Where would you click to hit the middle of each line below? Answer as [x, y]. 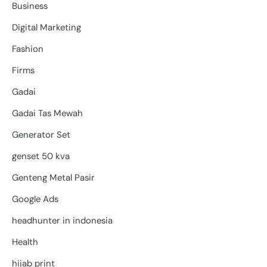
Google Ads [35, 199]
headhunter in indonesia [62, 220]
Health [25, 242]
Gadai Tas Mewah [47, 113]
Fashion [28, 49]
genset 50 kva [41, 156]
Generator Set [41, 134]
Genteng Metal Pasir [53, 177]
